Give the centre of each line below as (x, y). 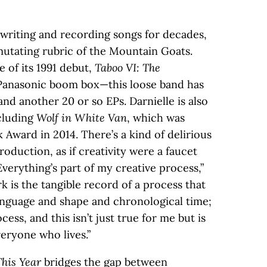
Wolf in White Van (82, 118)
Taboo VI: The (128, 68)
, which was (156, 118)
